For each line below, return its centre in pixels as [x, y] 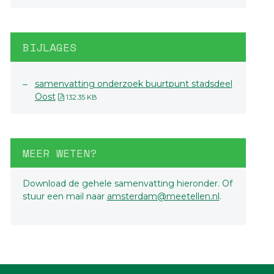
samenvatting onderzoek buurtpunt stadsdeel [133, 84]
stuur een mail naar [65, 197]
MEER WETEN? [59, 153]
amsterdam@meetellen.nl [163, 197]
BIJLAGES [49, 47]
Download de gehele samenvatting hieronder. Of [127, 184]
